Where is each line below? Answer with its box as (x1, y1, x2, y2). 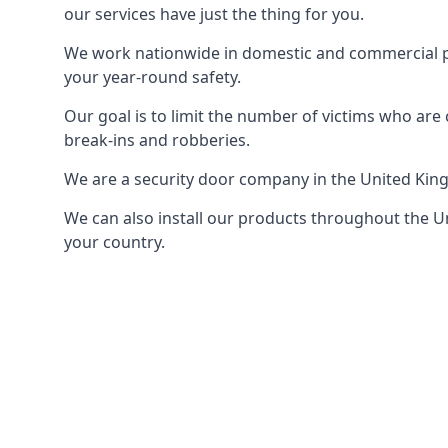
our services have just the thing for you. (64, 3, 364, 25)
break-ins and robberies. (64, 129, 250, 151)
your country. (64, 231, 165, 253)
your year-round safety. (64, 66, 241, 88)
